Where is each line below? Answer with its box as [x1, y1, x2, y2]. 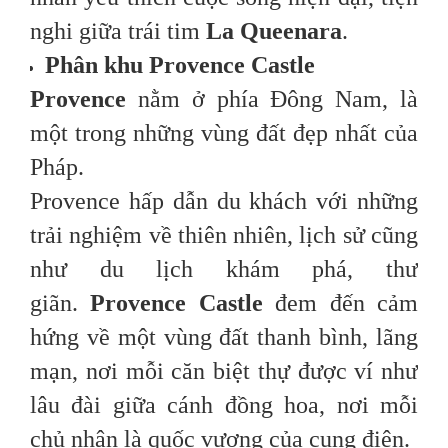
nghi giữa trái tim [30, 18, 206, 45]
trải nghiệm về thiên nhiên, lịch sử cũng [30, 222, 418, 249]
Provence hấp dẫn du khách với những [30, 188, 418, 215]
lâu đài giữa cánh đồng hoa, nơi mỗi [30, 392, 418, 419]
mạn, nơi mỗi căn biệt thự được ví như [30, 358, 418, 385]
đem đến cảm [262, 290, 419, 317]
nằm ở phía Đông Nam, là [126, 86, 418, 113]
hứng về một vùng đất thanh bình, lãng [30, 324, 418, 351]
